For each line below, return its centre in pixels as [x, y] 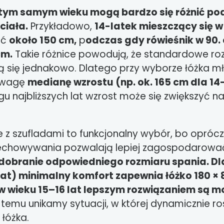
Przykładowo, [61, 26]
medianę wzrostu [70, 82]
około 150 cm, [43, 40]
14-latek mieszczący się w [159, 26]
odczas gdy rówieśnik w [145, 40]
